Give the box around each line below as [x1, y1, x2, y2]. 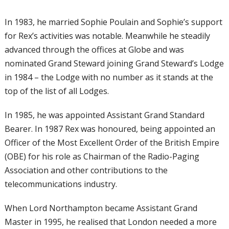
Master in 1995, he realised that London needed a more [4, 216, 217, 227]
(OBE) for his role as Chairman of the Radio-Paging [4, 151, 199, 162]
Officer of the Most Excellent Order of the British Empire [4, 137, 219, 148]
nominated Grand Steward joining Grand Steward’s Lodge [4, 58, 224, 69]
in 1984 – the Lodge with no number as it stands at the [4, 72, 213, 83]
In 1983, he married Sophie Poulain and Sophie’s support [4, 16, 222, 28]
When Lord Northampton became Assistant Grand [4, 202, 197, 214]
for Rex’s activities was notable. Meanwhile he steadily [4, 30, 210, 41]
